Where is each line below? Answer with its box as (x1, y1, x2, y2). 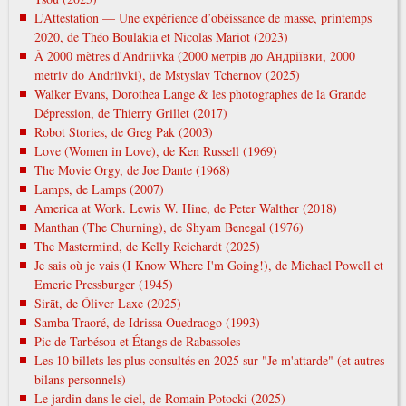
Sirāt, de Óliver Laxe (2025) (34, 294, 181, 312)
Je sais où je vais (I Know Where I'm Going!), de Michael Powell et (34, 256, 383, 274)
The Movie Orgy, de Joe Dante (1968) (34, 160, 230, 179)
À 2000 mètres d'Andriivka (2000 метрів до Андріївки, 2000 (34, 46, 355, 64)
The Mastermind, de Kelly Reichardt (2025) (34, 237, 260, 255)
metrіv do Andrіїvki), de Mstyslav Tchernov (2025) (34, 65, 300, 83)
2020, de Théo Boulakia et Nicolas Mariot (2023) (34, 27, 288, 45)
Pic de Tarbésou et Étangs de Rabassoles (34, 332, 240, 350)
